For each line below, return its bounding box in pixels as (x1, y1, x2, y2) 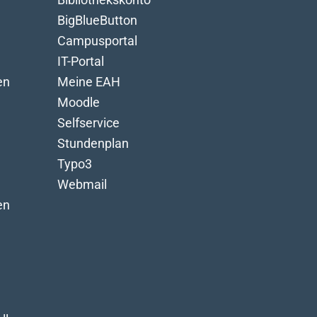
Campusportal (57, 33, 137, 48)
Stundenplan (57, 136, 129, 151)
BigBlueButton (57, 13, 137, 28)
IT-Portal (57, 54, 104, 69)
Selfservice (57, 115, 120, 130)
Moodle (57, 95, 100, 110)
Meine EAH (57, 74, 120, 89)
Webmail (57, 177, 107, 192)
